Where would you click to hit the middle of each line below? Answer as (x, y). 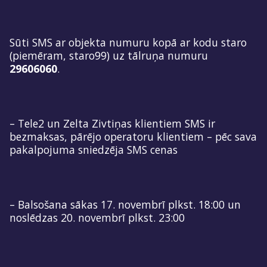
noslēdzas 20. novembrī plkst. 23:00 (97, 217)
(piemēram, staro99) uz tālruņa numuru (109, 55)
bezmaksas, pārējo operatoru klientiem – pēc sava (133, 136)
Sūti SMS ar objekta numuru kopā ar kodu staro (128, 42)
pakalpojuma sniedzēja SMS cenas (94, 149)
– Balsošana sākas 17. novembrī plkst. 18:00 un (125, 204)
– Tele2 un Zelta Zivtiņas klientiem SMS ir (112, 123)
